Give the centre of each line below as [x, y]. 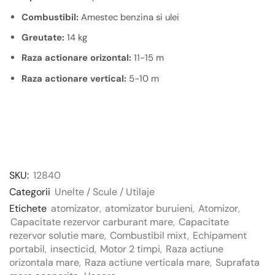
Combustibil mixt [149, 236]
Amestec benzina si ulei [129, 17]
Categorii [30, 192]
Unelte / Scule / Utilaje [105, 192]
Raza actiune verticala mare [147, 263]
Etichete [28, 209]
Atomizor [218, 209]
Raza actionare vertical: [74, 78]
